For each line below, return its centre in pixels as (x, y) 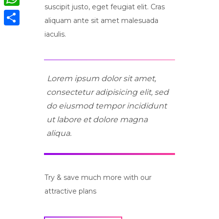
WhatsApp (22, 14)
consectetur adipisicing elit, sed (108, 92)
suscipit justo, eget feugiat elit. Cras (105, 7)
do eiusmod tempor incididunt (107, 106)
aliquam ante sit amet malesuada (101, 21)
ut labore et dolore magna (97, 120)
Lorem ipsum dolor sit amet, (101, 78)
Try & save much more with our (98, 177)
